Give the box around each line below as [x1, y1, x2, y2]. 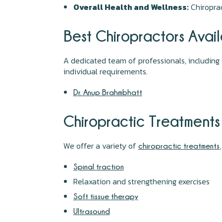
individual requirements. [63, 65, 148, 77]
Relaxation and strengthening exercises [73, 175, 210, 187]
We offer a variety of [63, 140, 138, 152]
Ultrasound [73, 207, 110, 215]
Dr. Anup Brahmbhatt [73, 88, 142, 96]
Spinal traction [73, 163, 124, 170]
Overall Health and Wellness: [73, 1, 189, 13]
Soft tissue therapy [73, 192, 138, 200]
